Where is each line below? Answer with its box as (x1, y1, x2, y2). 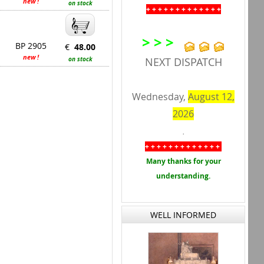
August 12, (188, 90, 235, 103)
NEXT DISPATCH (144, 55, 222, 69)
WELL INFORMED (150, 209, 216, 220)
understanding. (156, 171, 210, 181)
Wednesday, (132, 90, 188, 103)
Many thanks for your (146, 156, 221, 166)
